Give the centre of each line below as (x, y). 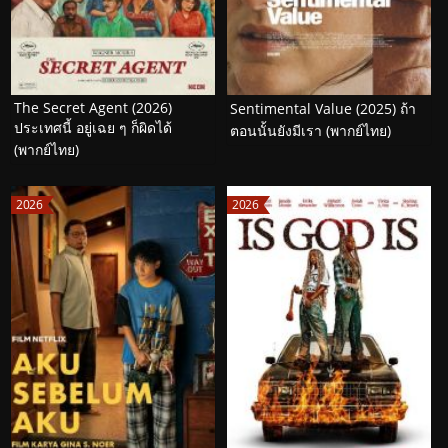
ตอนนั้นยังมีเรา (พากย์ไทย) (310, 131)
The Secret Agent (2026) (93, 108)
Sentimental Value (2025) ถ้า (323, 109)
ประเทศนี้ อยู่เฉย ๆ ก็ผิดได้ (93, 128)
